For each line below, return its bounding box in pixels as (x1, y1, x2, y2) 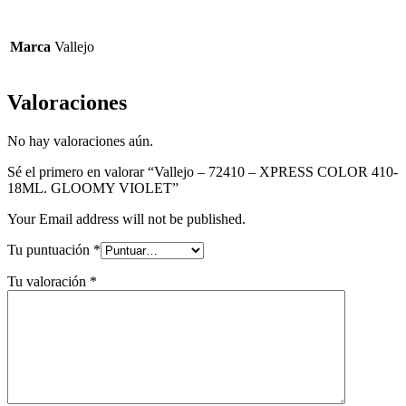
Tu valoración (7, 274, 90, 290)
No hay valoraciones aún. (7, 133, 153, 150)
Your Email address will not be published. (7, 211, 246, 227)
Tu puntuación (7, 242, 93, 258)
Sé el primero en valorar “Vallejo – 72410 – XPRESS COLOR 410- (7, 164, 398, 180)
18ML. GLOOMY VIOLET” (7, 180, 179, 197)
